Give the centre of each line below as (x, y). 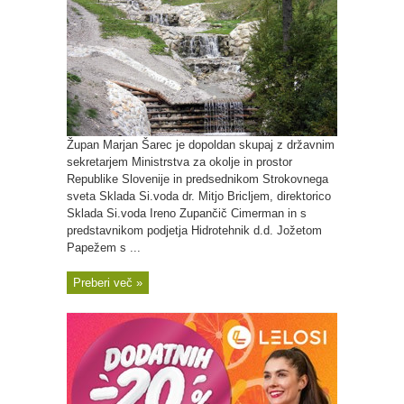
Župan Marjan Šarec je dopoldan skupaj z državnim (201, 145)
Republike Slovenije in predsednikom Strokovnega (197, 179)
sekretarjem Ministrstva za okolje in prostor (179, 162)
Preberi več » (108, 283)
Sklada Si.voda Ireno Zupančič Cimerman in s (187, 213)
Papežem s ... (104, 248)
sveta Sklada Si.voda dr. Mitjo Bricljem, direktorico (199, 196)
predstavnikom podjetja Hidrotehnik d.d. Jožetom (194, 230)
